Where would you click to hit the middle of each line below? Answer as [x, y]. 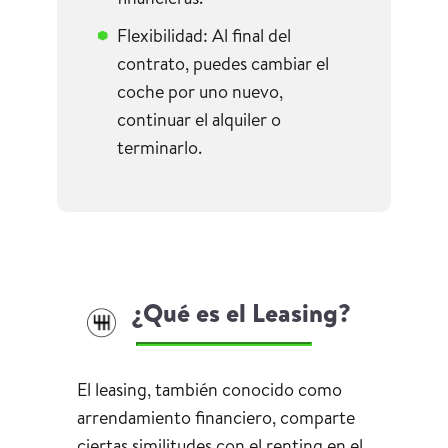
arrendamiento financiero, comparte [215, 417]
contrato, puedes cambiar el [222, 63]
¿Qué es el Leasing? [240, 312]
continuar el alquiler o [198, 119]
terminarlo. [159, 147]
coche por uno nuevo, [199, 91]
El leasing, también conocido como [209, 389]
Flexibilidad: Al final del [203, 35]
